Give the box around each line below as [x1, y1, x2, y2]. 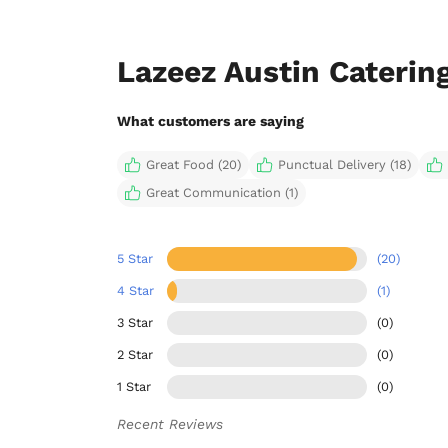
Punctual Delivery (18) [278, 156, 411, 172]
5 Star [117, 250, 153, 266]
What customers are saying [117, 112, 304, 129]
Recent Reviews [117, 415, 223, 432]
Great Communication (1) [146, 184, 298, 200]
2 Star [117, 346, 153, 362]
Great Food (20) [146, 156, 241, 172]
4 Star [117, 282, 154, 298]
